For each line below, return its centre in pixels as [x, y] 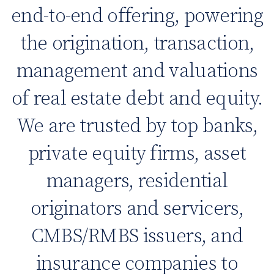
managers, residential [137, 181]
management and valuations [137, 71]
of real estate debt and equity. [137, 99]
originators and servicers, [137, 209]
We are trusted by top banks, [137, 126]
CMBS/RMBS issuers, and [137, 236]
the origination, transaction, [137, 44]
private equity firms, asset [137, 154]
